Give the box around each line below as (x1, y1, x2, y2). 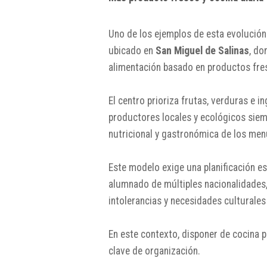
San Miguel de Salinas (156, 44, 249, 57)
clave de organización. (108, 244, 200, 257)
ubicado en (108, 44, 156, 57)
